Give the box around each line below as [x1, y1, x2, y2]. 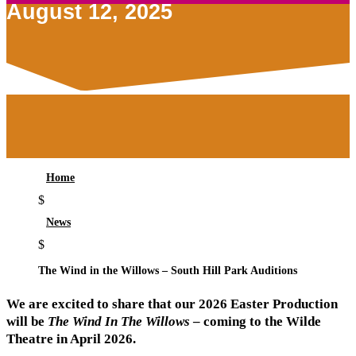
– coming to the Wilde [190, 314, 321, 330]
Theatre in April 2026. [6, 331, 136, 347]
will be [6, 314, 48, 330]
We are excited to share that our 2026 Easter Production [6, 296, 338, 312]
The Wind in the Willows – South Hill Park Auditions [38, 265, 297, 277]
